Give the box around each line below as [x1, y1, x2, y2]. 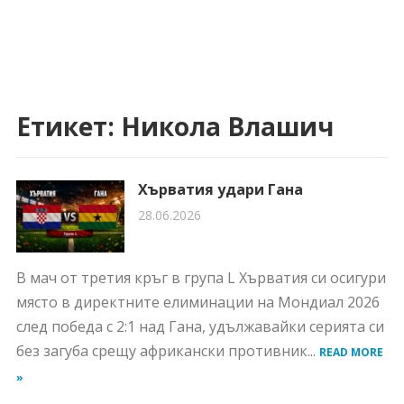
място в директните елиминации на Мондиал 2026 [15, 292, 380, 312]
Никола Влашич [120, 109, 334, 143]
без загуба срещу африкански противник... [15, 341, 319, 361]
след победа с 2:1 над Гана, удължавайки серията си [15, 317, 384, 336]
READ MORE [318, 344, 383, 360]
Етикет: [15, 109, 121, 143]
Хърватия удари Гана [137, 179, 303, 199]
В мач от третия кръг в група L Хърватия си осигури [15, 268, 386, 288]
